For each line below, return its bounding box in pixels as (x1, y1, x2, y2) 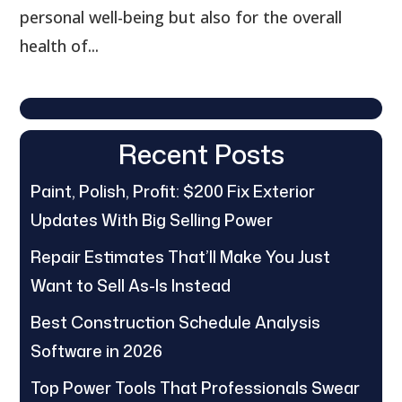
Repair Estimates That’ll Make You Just (31, 244, 331, 268)
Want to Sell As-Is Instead (31, 273, 232, 297)
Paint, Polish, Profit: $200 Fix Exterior (31, 179, 316, 203)
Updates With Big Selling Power (31, 207, 274, 232)
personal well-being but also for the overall (20, 5, 343, 28)
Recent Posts (118, 134, 284, 173)
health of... (20, 34, 100, 57)
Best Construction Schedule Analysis (31, 310, 321, 334)
